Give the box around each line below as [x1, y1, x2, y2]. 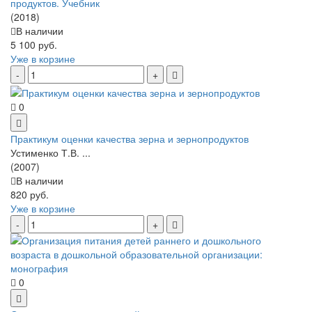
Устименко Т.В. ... [10, 145, 91, 159]
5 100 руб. [10, 38, 57, 52]
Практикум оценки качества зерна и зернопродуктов [10, 131, 249, 146]
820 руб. [10, 187, 49, 201]
